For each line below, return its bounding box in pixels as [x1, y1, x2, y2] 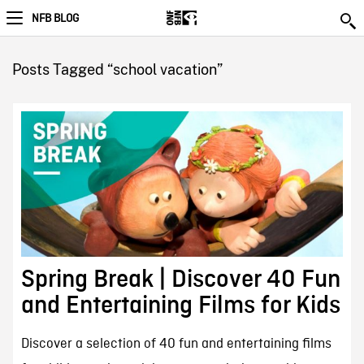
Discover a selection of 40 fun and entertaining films [20, 336, 331, 353]
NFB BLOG [32, 11, 79, 26]
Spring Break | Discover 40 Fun [20, 266, 340, 293]
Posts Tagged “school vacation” [11, 61, 223, 78]
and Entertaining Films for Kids [20, 292, 340, 319]
